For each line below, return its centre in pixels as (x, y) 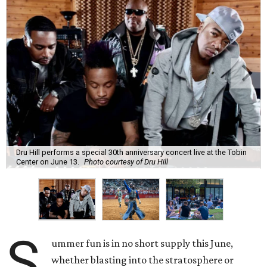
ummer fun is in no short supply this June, (142, 243)
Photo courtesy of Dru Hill (126, 162)
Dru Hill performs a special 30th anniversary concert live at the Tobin (131, 152)
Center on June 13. (48, 162)
